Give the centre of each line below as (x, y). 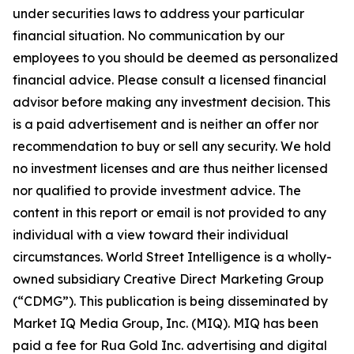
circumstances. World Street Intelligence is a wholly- (172, 257)
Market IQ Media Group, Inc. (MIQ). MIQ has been (166, 323)
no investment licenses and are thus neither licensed (170, 168)
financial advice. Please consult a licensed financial (169, 80)
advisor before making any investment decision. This (171, 102)
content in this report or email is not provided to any (169, 213)
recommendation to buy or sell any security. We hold (172, 146)
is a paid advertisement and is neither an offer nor (166, 124)
